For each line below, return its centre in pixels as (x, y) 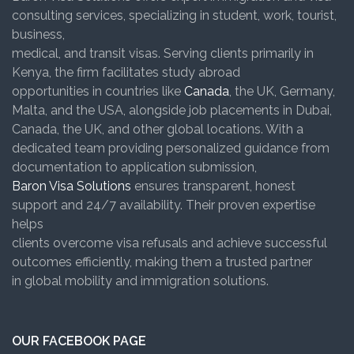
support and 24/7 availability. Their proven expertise (164, 205)
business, (38, 35)
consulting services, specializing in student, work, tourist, (174, 16)
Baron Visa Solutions (72, 186)
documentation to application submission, (134, 168)
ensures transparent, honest (213, 186)
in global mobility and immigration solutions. (140, 281)
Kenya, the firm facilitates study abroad (126, 73)
